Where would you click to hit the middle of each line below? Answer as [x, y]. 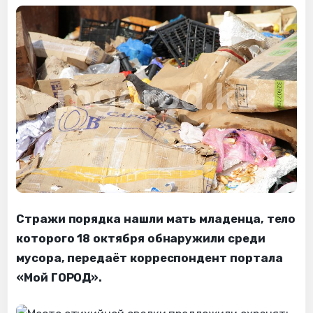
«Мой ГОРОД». [59, 277]
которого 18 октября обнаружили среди [141, 238]
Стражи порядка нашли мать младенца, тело [156, 219]
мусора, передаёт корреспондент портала [150, 258]
